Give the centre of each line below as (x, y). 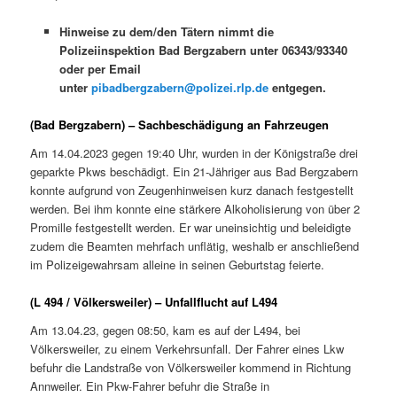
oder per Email (100, 69)
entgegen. (297, 88)
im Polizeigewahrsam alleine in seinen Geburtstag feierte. (178, 264)
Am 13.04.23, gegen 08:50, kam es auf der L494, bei (166, 330)
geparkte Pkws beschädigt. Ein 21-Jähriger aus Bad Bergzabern (195, 171)
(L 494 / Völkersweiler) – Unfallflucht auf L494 (154, 301)
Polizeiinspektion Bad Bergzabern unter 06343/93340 (203, 51)
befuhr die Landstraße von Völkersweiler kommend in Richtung (191, 367)
